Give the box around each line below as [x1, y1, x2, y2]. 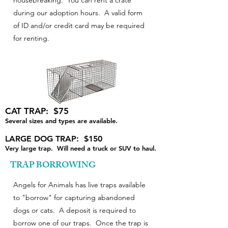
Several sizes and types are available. [5, 117, 118, 125]
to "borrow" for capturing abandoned [13, 193, 135, 202]
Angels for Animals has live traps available [13, 180, 146, 189]
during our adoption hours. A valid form [13, 8, 142, 17]
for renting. [13, 34, 49, 43]
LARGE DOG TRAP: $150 [5, 134, 102, 144]
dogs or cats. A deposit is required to [13, 206, 136, 215]
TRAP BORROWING [10, 158, 96, 174]
